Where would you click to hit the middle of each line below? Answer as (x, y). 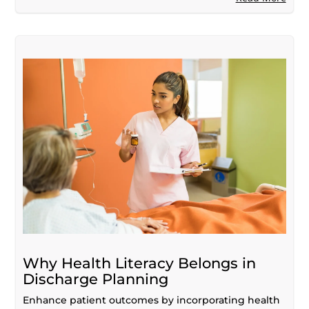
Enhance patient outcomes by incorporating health (152, 300)
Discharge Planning (96, 279)
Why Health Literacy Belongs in (140, 263)
